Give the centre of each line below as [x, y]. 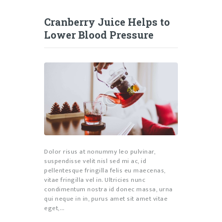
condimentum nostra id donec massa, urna [109, 189]
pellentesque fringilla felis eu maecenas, [105, 170]
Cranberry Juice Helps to [107, 22]
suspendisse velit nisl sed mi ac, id [95, 161]
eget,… [54, 208]
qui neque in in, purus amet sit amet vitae [106, 198]
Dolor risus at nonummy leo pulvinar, [100, 151]
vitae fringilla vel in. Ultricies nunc [95, 180]
